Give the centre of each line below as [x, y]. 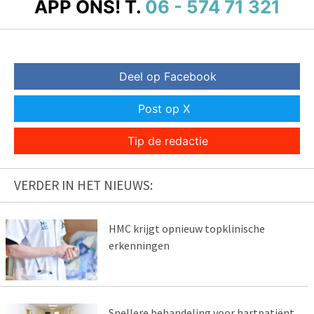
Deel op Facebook [168, 77]
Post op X [164, 109]
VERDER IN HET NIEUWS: [83, 185]
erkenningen [139, 246]
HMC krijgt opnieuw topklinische [186, 229]
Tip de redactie [168, 141]
